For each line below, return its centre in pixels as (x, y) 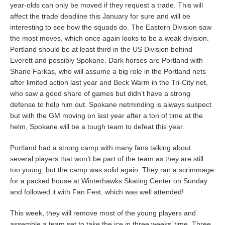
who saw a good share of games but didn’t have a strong (100, 93)
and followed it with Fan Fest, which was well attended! (98, 192)
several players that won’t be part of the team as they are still (107, 158)
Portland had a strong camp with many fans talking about (100, 147)
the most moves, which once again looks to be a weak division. (109, 38)
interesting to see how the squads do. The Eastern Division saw (111, 27)
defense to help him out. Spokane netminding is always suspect (111, 104)
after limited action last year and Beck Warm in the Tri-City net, (109, 82)
